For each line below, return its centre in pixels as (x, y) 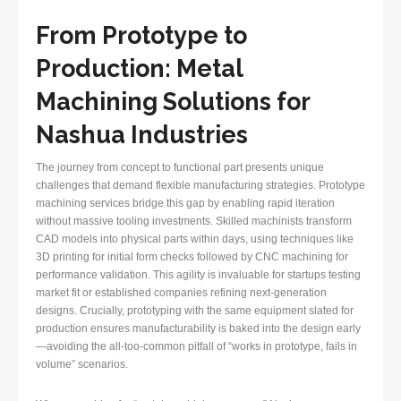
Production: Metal (139, 69)
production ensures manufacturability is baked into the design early (198, 329)
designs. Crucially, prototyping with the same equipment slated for (195, 311)
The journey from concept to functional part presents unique (180, 168)
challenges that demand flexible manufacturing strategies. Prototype (200, 186)
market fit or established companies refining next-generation (181, 293)
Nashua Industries (142, 135)
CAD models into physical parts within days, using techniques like (195, 239)
